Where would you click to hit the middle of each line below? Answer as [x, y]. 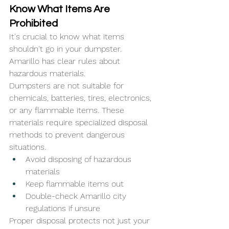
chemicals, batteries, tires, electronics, [82, 98]
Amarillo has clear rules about [66, 61]
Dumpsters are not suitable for [68, 86]
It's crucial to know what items [68, 37]
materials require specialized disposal [80, 122]
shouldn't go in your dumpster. [67, 49]
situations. [28, 147]
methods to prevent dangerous [68, 135]
